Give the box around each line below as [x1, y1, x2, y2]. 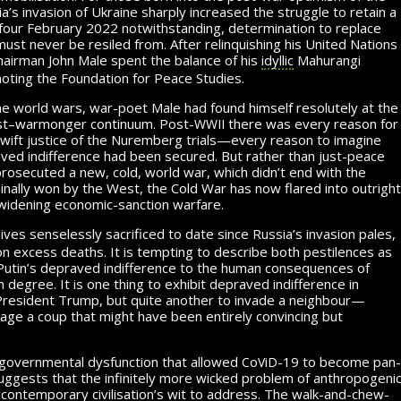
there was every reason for [225, 114, 398, 132]
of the [71, 130, 107, 149]
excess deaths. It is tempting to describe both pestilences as [10, 242, 392, 260]
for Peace [132, 68, 192, 87]
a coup [27, 306, 67, 325]
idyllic [261, 50, 294, 69]
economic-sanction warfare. [51, 194, 224, 213]
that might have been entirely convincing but [67, 306, 343, 325]
